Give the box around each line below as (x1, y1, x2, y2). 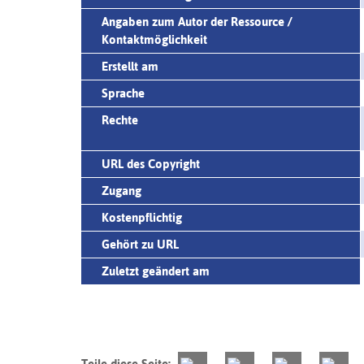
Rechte (102, 112, 138, 127)
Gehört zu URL (102, 236, 179, 251)
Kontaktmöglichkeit (102, 32, 207, 46)
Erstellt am (102, 58, 158, 73)
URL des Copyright (102, 156, 200, 171)
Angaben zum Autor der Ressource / (102, 14, 292, 28)
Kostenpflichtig (102, 210, 182, 224)
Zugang (102, 183, 141, 197)
